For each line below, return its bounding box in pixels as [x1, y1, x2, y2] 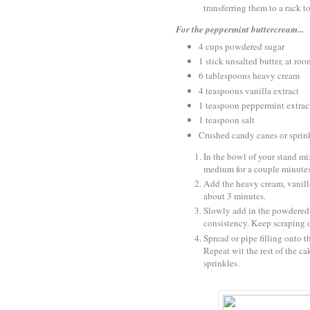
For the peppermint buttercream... [176, 23, 304, 36]
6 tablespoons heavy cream [199, 69, 300, 82]
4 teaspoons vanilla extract [199, 84, 299, 97]
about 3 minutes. [203, 190, 266, 203]
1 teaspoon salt [199, 113, 255, 127]
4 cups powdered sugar [199, 39, 284, 53]
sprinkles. [203, 256, 239, 269]
